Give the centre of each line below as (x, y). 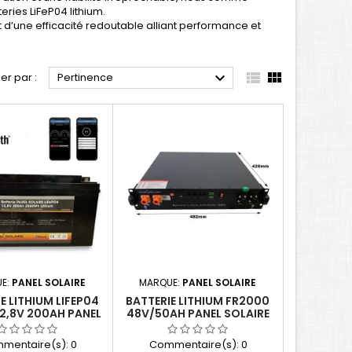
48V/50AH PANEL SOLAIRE (198, 314)
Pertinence (85, 77)
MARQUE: (161, 283)
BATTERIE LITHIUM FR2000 (198, 301)
